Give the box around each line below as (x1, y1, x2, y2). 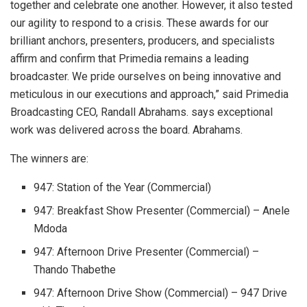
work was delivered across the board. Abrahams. (10, 123, 243, 137)
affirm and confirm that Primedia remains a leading (10, 52, 249, 66)
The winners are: (10, 152, 88, 166)
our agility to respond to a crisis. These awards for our (10, 16, 269, 30)
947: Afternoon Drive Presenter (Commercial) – (34, 245, 260, 259)
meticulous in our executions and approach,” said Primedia (10, 88, 288, 101)
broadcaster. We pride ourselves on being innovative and (10, 70, 281, 84)
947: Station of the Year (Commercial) (34, 181, 212, 195)
